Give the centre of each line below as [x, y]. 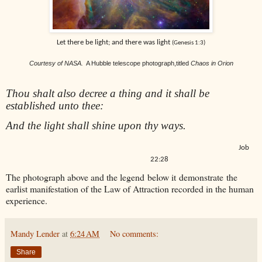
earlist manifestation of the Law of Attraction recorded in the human [130, 188]
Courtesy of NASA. [56, 63]
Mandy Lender [35, 233]
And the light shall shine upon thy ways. [96, 126]
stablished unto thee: [57, 105]
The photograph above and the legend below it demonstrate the [122, 177]
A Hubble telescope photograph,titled [138, 63]
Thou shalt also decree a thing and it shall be [108, 93]
